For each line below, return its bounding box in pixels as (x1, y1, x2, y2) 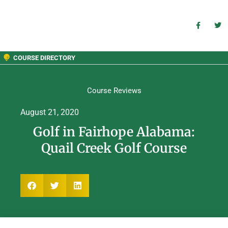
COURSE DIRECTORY (13, 53, 75, 62)
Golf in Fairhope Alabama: (33, 123, 195, 140)
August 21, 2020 (20, 107, 79, 117)
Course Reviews (87, 85, 141, 95)
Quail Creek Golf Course (41, 139, 187, 156)
